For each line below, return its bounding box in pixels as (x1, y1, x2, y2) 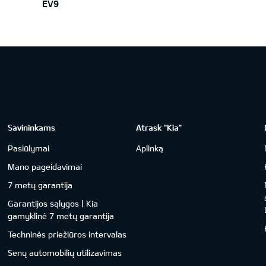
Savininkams (8, 122, 56, 132)
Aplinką (136, 142, 164, 153)
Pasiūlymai (8, 142, 50, 153)
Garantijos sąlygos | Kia (8, 198, 99, 208)
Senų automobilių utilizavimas (8, 247, 122, 258)
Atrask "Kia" (136, 122, 182, 132)
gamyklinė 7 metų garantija (8, 210, 115, 221)
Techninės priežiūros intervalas (8, 229, 127, 239)
